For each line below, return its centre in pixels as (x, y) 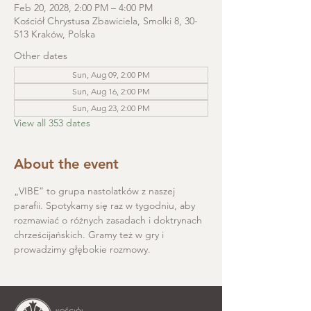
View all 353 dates (52, 123)
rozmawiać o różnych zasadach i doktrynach (109, 220)
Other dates (41, 56)
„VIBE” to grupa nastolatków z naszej (96, 191)
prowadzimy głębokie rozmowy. (82, 249)
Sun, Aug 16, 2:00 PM (111, 91)
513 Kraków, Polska (54, 34)
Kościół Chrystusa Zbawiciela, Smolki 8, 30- (106, 21)
